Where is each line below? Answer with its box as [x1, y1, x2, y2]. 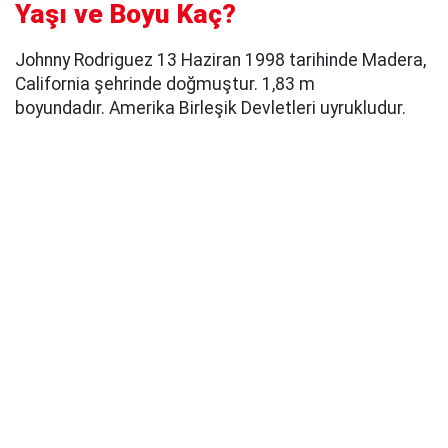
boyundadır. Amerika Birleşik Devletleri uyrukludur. [15, 97, 406, 118]
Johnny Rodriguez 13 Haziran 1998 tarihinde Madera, [15, 49, 426, 70]
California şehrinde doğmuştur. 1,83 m [15, 73, 315, 94]
